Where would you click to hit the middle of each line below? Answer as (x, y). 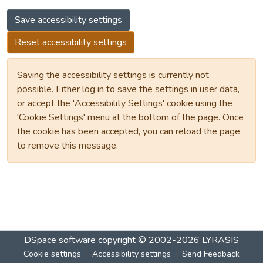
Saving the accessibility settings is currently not (113, 75)
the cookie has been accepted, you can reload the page (129, 131)
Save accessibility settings (68, 20)
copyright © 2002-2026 (149, 240)
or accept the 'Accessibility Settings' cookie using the (125, 103)
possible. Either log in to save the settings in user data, (128, 89)
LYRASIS (220, 240)
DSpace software (60, 240)
